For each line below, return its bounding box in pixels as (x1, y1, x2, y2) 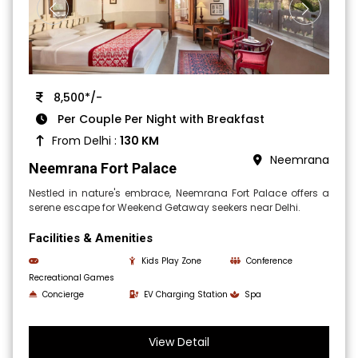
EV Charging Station (144, 288, 229, 301)
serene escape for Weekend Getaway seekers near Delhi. (29, 201, 301, 215)
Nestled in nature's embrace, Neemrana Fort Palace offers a (29, 186, 329, 201)
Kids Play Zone (141, 255, 202, 268)
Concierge (42, 288, 85, 301)
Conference (245, 255, 292, 268)
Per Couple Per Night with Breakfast (54, 111, 265, 128)
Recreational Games (29, 272, 115, 284)
